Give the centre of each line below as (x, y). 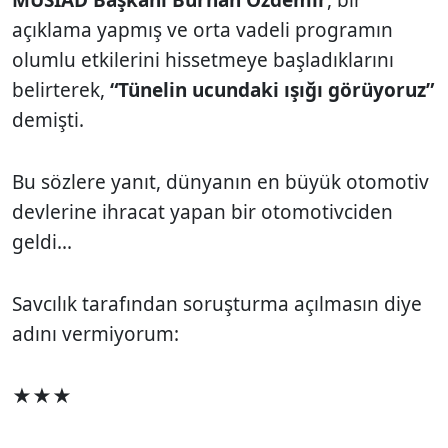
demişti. (48, 119)
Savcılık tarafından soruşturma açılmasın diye (217, 303)
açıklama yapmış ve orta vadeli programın (202, 29)
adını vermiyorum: (95, 333)
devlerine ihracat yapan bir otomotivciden (202, 211)
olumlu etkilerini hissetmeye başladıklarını (203, 59)
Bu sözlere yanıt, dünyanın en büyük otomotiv (220, 181)
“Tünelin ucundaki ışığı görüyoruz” (272, 89)
